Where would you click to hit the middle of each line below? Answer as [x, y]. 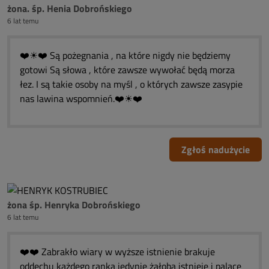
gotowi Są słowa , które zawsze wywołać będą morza [127, 70]
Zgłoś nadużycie [216, 150]
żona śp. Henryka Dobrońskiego [74, 205]
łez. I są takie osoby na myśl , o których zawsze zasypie [131, 84]
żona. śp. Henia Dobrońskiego [70, 8]
